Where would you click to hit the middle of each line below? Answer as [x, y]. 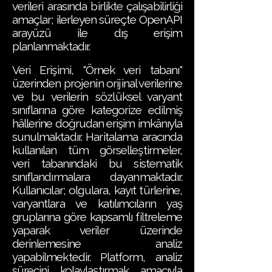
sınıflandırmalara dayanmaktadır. [97, 177]
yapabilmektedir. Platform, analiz [97, 257]
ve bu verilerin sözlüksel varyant [97, 97]
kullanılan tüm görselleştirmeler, [97, 150]
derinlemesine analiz [97, 243]
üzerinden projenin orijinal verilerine [97, 83]
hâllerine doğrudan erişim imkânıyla [97, 123]
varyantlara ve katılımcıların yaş [97, 203]
